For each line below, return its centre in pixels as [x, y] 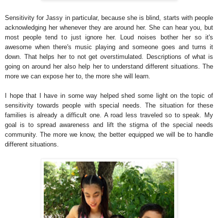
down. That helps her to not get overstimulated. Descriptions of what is [109, 56]
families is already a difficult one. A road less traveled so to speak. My [109, 115]
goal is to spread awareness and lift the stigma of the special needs [109, 125]
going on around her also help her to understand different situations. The [109, 66]
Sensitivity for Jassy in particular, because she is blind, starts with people [109, 18]
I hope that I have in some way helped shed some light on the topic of [109, 95]
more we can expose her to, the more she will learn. [78, 76]
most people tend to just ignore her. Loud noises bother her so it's [109, 37]
